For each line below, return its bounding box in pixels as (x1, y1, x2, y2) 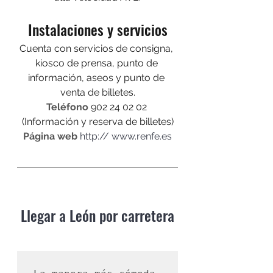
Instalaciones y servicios (27, 18, 168, 41)
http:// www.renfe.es (80, 130, 172, 143)
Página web (23, 130, 77, 143)
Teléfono (46, 101, 88, 113)
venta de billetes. (60, 87, 135, 99)
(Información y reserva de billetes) (21, 116, 174, 128)
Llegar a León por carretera (21, 204, 174, 227)
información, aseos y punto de (28, 72, 167, 84)
